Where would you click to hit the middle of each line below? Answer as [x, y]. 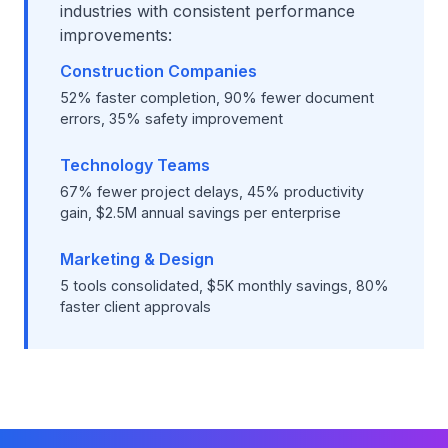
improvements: [116, 35]
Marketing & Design [137, 259]
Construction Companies [158, 71]
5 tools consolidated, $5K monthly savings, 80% [224, 285]
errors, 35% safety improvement [171, 118]
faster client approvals [135, 306]
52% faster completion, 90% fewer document [217, 97]
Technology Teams [135, 165]
